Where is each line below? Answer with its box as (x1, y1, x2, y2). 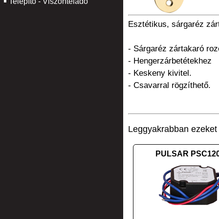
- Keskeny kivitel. (128, 68, 192, 78)
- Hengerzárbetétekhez (128, 56, 212, 66)
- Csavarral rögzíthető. (128, 81, 211, 90)
